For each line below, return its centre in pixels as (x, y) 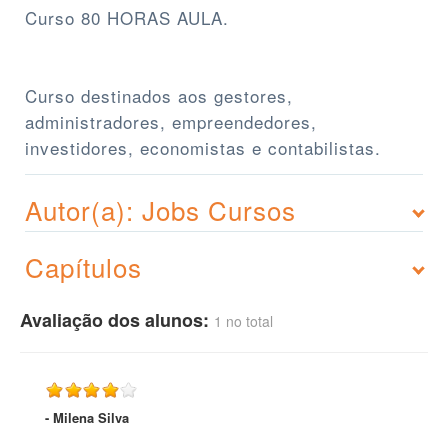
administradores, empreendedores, (171, 122)
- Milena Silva (87, 418)
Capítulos (83, 267)
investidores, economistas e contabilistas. (203, 148)
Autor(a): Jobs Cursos (160, 210)
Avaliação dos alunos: (117, 320)
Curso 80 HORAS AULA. (127, 18)
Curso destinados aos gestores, (159, 96)
